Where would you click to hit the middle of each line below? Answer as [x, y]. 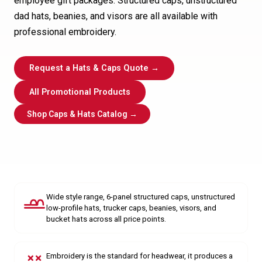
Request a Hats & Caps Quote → [94, 68]
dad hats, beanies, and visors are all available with [116, 16]
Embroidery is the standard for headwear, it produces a [139, 256]
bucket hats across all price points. [106, 219]
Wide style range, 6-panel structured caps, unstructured [141, 197]
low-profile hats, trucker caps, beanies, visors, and [131, 208]
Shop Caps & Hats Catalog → [82, 114]
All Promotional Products [80, 92]
